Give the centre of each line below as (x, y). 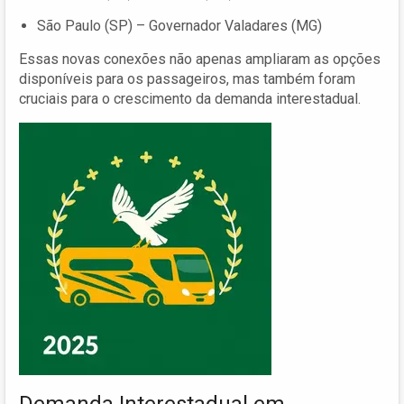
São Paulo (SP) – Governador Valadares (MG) (179, 25)
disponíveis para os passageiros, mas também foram (187, 78)
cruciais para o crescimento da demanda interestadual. (190, 98)
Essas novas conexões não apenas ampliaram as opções (200, 59)
